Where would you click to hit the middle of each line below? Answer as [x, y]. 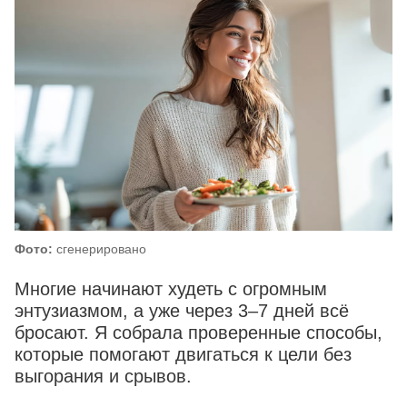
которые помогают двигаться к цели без [183, 355]
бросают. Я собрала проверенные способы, [199, 333]
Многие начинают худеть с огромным [171, 289]
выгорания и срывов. [103, 377]
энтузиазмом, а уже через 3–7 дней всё [182, 311]
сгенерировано [99, 249]
